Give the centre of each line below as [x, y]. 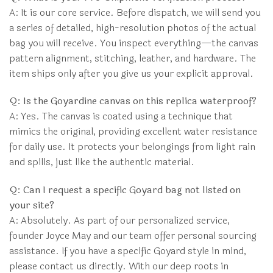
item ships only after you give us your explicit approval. [131, 73]
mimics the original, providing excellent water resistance [133, 132]
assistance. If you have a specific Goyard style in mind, [128, 251]
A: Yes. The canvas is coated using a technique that [121, 116]
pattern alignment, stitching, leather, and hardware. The [133, 58]
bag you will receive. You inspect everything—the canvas [134, 43]
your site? [32, 205]
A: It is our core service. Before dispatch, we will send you [135, 12]
